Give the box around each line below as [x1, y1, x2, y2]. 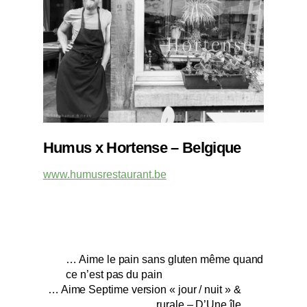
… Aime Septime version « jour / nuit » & [47, 283, 241, 295]
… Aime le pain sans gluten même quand [66, 253, 264, 265]
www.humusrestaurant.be [42, 168, 167, 180]
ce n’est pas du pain [66, 268, 162, 280]
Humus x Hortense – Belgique [42, 138, 241, 156]
